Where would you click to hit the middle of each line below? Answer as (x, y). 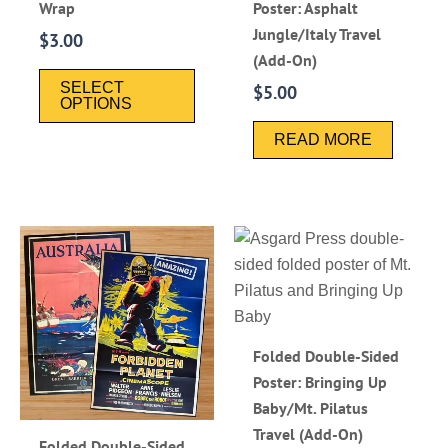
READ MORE (323, 139)
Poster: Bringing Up (320, 381)
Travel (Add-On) (308, 433)
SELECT (92, 87)
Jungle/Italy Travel (317, 34)
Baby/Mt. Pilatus (311, 407)
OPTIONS (96, 103)
